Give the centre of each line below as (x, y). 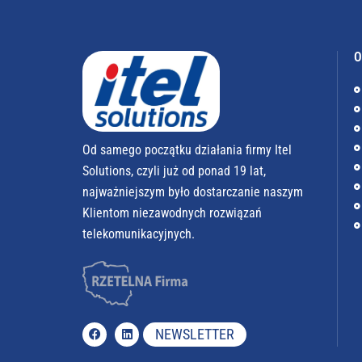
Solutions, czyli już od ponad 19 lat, (174, 171)
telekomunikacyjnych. (139, 234)
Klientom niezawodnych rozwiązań (172, 213)
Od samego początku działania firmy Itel (187, 150)
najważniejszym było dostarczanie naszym (193, 192)
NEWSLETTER (195, 334)
